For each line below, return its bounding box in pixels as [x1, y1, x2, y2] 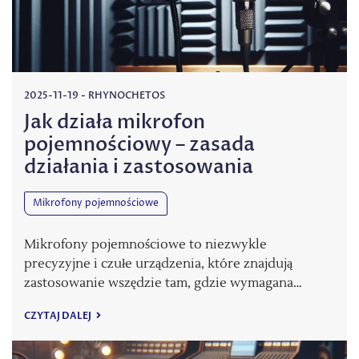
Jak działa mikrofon [24, 109, 205, 136]
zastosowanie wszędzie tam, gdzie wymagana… [24, 275, 302, 292]
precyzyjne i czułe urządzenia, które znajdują [24, 256, 292, 272]
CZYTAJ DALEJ [24, 309, 93, 323]
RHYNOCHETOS [88, 89, 165, 103]
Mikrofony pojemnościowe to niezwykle [24, 236, 267, 253]
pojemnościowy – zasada [24, 131, 255, 159]
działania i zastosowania [24, 154, 253, 181]
